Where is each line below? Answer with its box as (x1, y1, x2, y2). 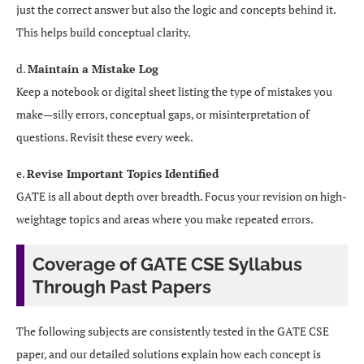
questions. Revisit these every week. (16, 129, 193, 145)
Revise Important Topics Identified (27, 166, 219, 181)
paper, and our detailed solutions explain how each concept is (16, 346, 321, 362)
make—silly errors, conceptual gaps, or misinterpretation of (16, 106, 310, 122)
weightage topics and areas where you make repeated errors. (16, 211, 314, 227)
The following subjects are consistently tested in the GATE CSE (16, 323, 329, 339)
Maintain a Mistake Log (28, 61, 158, 76)
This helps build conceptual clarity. (16, 24, 191, 40)
